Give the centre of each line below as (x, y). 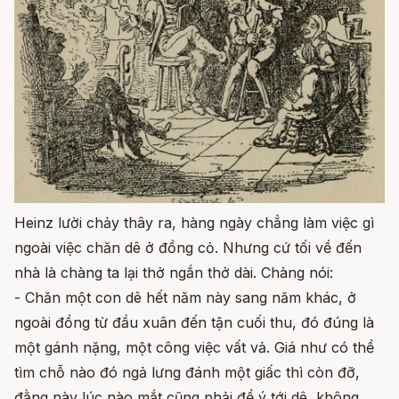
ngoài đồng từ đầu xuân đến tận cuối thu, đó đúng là (194, 323)
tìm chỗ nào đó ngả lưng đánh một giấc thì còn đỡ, (187, 373)
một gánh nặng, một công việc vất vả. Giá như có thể (194, 348)
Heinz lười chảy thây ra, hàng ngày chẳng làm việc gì (194, 223)
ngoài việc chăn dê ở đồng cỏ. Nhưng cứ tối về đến (188, 248)
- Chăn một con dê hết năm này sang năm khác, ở (185, 298)
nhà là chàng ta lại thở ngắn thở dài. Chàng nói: (174, 273)
